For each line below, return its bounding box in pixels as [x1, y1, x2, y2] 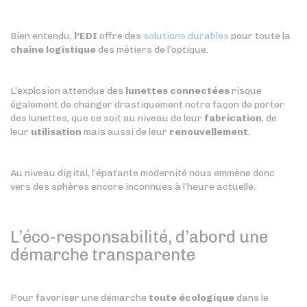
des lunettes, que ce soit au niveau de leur [10, 112, 204, 125]
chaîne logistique [10, 44, 96, 56]
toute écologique [149, 292, 234, 304]
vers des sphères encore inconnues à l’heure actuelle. [10, 181, 256, 193]
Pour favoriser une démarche [10, 292, 149, 304]
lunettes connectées [125, 85, 230, 97]
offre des [97, 30, 143, 42]
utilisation [31, 126, 82, 138]
